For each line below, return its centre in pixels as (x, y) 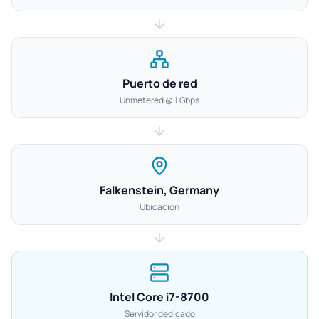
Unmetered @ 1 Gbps (159, 100)
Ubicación (159, 207)
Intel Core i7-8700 (159, 297)
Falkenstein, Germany (159, 190)
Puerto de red (159, 83)
